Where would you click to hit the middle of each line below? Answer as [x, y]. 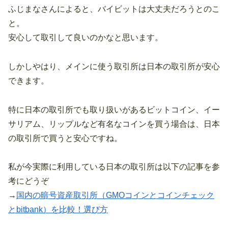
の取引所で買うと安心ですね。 [65, 138]
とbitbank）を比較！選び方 [58, 210]
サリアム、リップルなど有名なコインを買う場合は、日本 [114, 124]
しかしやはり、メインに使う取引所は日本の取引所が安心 [114, 66]
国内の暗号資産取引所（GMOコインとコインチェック [115, 195]
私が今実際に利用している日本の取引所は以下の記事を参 [114, 167]
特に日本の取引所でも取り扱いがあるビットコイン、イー [114, 109]
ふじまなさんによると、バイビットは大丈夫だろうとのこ [114, 9]
